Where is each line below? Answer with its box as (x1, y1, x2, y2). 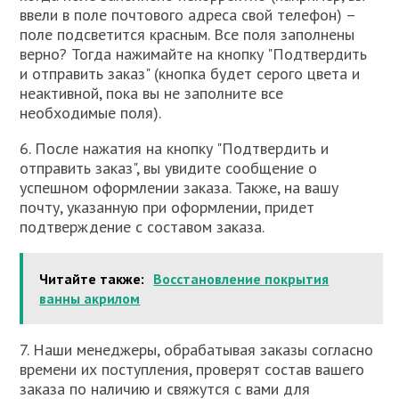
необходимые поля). (20, 102, 162, 123)
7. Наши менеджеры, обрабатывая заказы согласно (20, 339, 374, 360)
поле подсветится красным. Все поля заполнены (20, 24, 355, 45)
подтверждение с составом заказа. (20, 216, 265, 237)
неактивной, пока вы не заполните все (20, 83, 284, 103)
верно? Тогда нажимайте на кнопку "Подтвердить (20, 44, 368, 64)
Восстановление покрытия (153, 270, 330, 288)
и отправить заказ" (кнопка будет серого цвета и (20, 63, 361, 84)
